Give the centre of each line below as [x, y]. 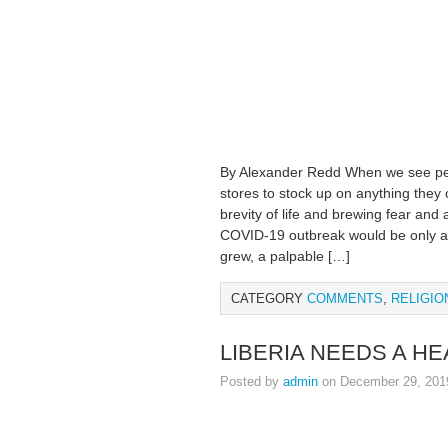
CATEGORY [269, 298]
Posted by [251, 381]
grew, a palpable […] [285, 256]
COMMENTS [345, 298]
